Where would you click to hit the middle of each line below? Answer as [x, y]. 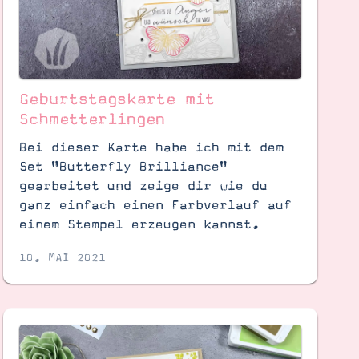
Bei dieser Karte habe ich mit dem [151, 147]
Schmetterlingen [92, 119]
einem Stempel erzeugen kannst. [139, 224]
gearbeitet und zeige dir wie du [143, 186]
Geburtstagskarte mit [117, 99]
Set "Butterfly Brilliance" [123, 166]
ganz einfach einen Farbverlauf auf [155, 205]
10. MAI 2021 [62, 258]
